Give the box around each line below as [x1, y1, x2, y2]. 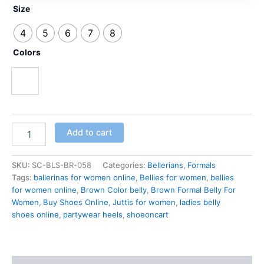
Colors [13, 47, 41, 57]
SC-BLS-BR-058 [32, 160, 91, 170]
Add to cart [66, 127, 112, 138]
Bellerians [147, 160, 183, 170]
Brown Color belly [81, 185, 147, 195]
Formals [187, 160, 216, 170]
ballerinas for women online [34, 173, 136, 183]
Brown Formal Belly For [151, 185, 236, 195]
